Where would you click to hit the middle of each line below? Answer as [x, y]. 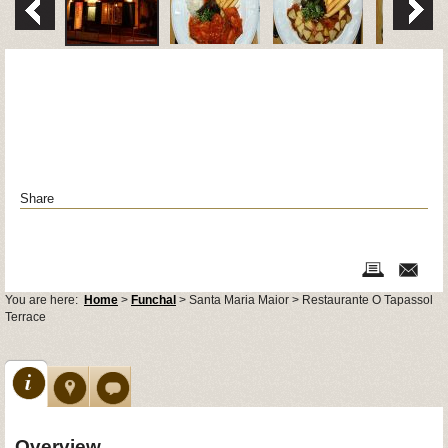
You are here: [43, 299]
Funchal [153, 299]
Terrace [25, 316]
